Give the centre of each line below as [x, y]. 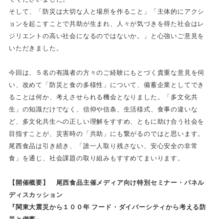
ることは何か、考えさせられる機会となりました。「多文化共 [103, 97]
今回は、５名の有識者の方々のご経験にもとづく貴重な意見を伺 [107, 72]
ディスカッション [36, 195]
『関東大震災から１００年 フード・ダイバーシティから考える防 [107, 207]
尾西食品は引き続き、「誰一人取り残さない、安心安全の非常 [103, 146]
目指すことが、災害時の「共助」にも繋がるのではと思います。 [107, 133]
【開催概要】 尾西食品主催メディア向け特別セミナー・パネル [107, 183]
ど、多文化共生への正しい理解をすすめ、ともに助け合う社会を [107, 121]
